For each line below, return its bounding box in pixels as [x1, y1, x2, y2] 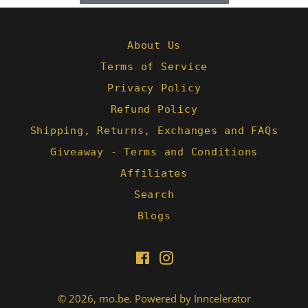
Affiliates [120, 167, 188, 179]
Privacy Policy [107, 82, 201, 94]
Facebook [148, 248, 195, 262]
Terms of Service [100, 60, 208, 73]
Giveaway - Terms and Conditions [49, 146, 258, 158]
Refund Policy [110, 103, 198, 115]
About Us [127, 39, 181, 52]
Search [133, 188, 175, 201]
